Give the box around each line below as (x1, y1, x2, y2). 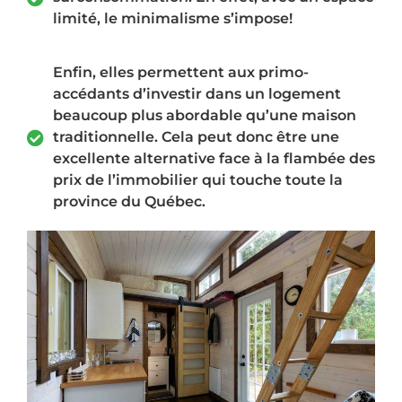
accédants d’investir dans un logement (52, 85, 341, 103)
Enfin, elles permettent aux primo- (52, 64, 309, 82)
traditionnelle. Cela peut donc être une (52, 128, 339, 146)
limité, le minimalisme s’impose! (52, 10, 293, 28)
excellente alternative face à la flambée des (52, 150, 375, 168)
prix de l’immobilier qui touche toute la (52, 171, 343, 189)
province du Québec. (52, 193, 205, 211)
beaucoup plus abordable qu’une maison (52, 107, 356, 125)
